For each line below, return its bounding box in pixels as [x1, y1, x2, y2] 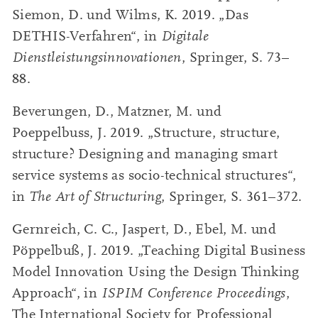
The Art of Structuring [29, 188, 162, 204]
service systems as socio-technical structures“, [11, 167, 296, 183]
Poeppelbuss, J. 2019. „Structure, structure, [11, 124, 280, 141]
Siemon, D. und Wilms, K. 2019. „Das [11, 6, 249, 23]
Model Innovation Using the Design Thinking [11, 264, 300, 280]
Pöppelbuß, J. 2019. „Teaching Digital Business [11, 243, 306, 259]
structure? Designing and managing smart [11, 146, 278, 162]
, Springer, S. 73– [181, 49, 290, 65]
